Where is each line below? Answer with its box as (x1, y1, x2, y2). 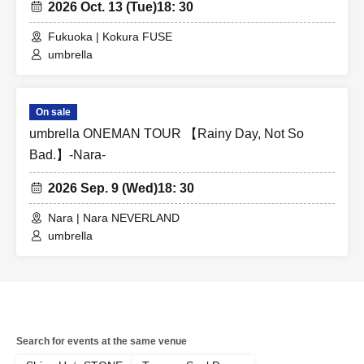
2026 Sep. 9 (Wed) (48, 181, 158, 196)
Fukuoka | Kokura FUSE (48, 30, 172, 44)
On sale (36, 106, 71, 119)
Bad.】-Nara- (29, 148, 106, 162)
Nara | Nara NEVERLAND (48, 211, 180, 225)
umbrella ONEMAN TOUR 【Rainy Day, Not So (29, 127, 304, 141)
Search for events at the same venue (16, 336, 187, 348)
